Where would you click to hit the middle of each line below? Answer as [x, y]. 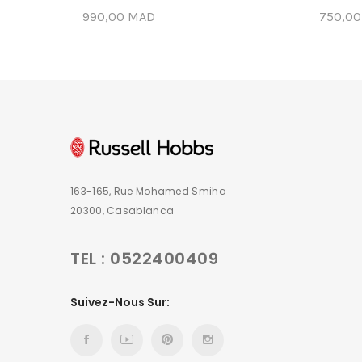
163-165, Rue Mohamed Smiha [148, 192]
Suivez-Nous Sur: [120, 303]
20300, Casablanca [122, 211]
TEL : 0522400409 [144, 259]
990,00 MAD [119, 17]
